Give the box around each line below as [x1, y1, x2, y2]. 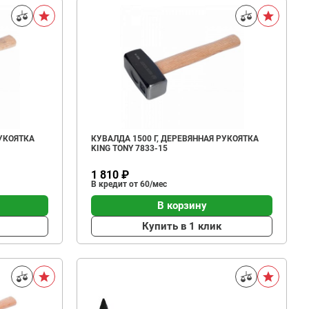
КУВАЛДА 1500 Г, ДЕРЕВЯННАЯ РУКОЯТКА [91, 134, 259, 143]
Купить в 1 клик [142, 219, 221, 232]
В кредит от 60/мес [91, 179, 167, 189]
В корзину [157, 199, 207, 212]
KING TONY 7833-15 [91, 143, 168, 153]
